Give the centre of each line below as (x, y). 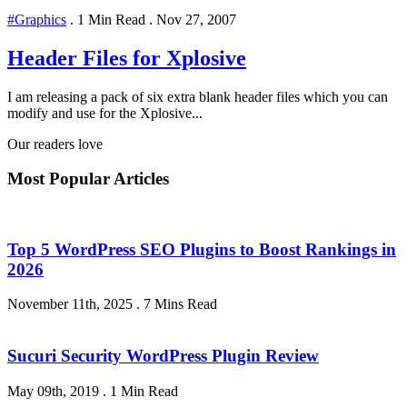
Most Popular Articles (88, 179)
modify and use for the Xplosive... (105, 113)
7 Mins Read (179, 304)
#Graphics (37, 19)
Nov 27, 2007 (194, 19)
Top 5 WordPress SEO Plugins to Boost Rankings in (202, 249)
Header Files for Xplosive (127, 58)
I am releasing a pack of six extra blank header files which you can (198, 96)
